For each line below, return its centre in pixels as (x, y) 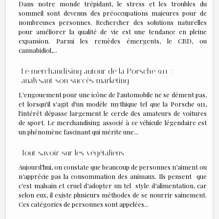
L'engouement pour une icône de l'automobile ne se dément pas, (113, 94)
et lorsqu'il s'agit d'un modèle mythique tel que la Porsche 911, (113, 104)
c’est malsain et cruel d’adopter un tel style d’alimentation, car (113, 185)
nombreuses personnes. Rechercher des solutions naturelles (113, 22)
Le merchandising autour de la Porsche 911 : (97, 71)
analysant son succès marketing (75, 81)
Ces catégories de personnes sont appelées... (84, 204)
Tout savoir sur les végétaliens (73, 153)
